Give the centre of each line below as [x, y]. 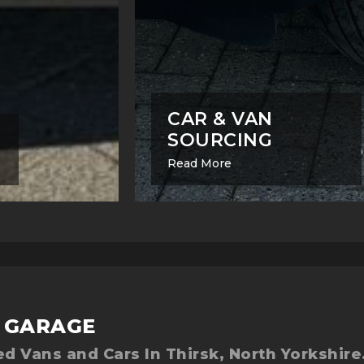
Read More [199, 163]
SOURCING [220, 140]
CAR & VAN [220, 119]
